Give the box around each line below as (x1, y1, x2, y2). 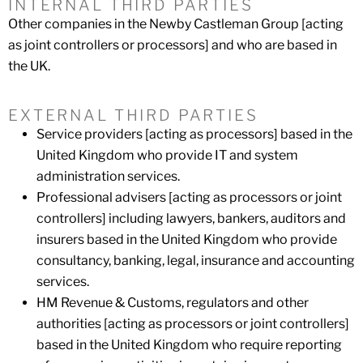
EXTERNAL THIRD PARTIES (8, 106, 258, 125)
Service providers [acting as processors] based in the (36, 126, 352, 142)
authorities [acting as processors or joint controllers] (36, 316, 349, 331)
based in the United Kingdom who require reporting (36, 337, 342, 352)
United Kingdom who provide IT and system (36, 147, 298, 163)
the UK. (8, 58, 50, 74)
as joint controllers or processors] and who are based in (8, 36, 337, 53)
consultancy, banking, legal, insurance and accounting (36, 253, 355, 268)
